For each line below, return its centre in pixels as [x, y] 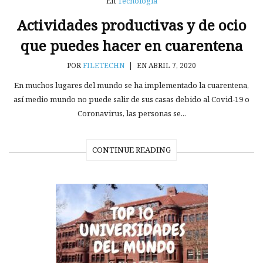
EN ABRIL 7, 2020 [166, 66]
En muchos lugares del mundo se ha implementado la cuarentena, [131, 85]
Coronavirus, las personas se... [131, 114]
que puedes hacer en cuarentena [131, 46]
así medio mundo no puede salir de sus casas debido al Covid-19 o [131, 100]
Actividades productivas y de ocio [131, 25]
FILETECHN [104, 66]
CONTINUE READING [131, 150]
